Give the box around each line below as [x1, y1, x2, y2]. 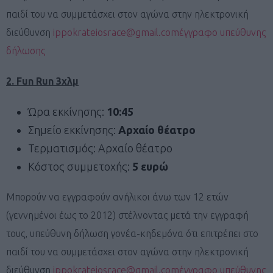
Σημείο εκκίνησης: [28, 123, 118, 136]
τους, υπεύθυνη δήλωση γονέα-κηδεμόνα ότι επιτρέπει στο [6, 227, 258, 239]
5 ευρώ [132, 160, 168, 172]
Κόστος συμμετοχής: [28, 160, 132, 172]
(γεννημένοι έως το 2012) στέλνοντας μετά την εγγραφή [6, 209, 249, 221]
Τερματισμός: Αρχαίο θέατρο [28, 141, 175, 154]
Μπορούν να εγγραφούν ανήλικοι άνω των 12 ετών [6, 191, 229, 202]
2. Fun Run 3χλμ [6, 75, 79, 87]
